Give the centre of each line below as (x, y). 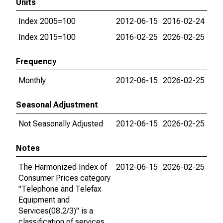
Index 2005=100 (47, 21)
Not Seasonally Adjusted (61, 124)
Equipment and (44, 200)
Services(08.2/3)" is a (56, 211)
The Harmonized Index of (63, 167)
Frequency (36, 61)
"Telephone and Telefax (60, 189)
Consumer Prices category (64, 178)
